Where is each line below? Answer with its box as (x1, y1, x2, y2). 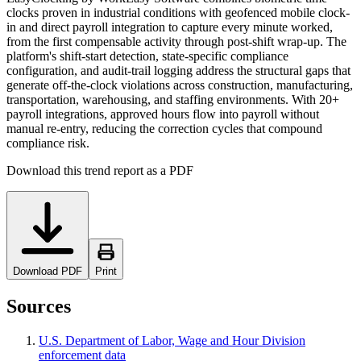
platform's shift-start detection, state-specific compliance (6, 49, 288, 64)
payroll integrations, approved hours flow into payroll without (6, 107, 319, 122)
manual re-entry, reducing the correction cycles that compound (6, 122, 322, 136)
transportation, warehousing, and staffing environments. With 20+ (6, 93, 339, 107)
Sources (6, 296, 71, 317)
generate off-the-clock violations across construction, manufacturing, (6, 78, 353, 93)
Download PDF (13, 265, 82, 278)
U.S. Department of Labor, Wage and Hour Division (39, 334, 305, 348)
